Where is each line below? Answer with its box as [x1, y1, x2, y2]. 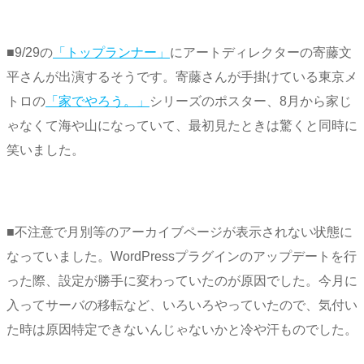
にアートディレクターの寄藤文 [170, 45, 352, 59]
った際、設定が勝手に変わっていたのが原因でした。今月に [6, 274, 357, 288]
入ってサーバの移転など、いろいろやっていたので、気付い [6, 298, 357, 313]
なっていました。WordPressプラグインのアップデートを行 [6, 249, 357, 264]
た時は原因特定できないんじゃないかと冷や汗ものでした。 [6, 323, 357, 337]
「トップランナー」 [53, 45, 170, 59]
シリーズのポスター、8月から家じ [149, 93, 352, 108]
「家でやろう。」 [45, 93, 149, 108]
